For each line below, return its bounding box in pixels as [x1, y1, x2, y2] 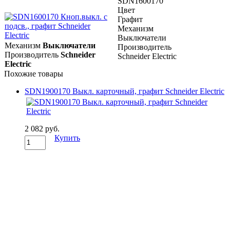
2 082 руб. [25, 124, 60, 133]
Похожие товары [4, 69, 63, 78]
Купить [54, 133, 80, 142]
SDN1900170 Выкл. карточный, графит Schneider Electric [25, 86, 224, 95]
